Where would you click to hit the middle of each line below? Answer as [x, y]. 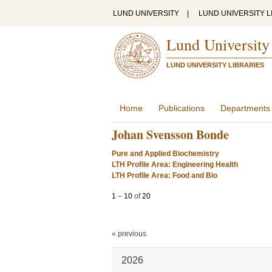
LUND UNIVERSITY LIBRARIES [215, 65]
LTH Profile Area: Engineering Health [175, 165]
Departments [245, 108]
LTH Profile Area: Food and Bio [165, 175]
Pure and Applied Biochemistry [165, 154]
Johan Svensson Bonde [170, 134]
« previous [129, 234]
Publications [182, 108]
